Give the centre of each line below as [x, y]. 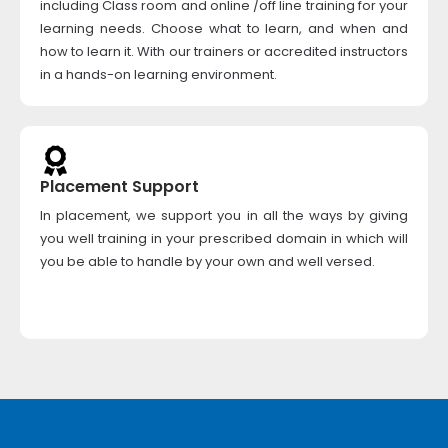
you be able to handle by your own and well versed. [207, 261]
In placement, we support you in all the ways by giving [224, 215]
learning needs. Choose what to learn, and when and [224, 28]
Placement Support [119, 186]
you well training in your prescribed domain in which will [224, 238]
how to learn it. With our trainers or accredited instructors [224, 51]
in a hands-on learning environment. [158, 74]
